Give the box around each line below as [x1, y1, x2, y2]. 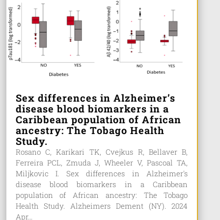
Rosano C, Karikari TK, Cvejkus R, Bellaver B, [15, 146, 188, 157]
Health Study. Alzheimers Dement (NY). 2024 [15, 200, 188, 211]
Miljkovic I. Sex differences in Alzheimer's [15, 168, 188, 178]
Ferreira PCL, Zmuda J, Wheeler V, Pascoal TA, [15, 157, 188, 167]
